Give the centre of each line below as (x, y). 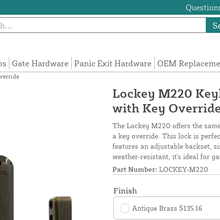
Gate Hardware (41, 63)
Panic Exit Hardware (113, 63)
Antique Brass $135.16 (167, 208)
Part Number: (135, 169)
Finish (125, 191)
